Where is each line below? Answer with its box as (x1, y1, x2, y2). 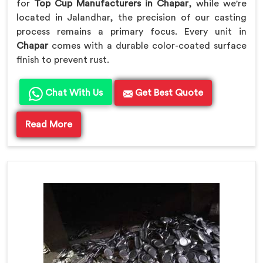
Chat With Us (43, 88, 103, 98)
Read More (25, 120, 72, 130)
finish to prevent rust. (16, 55, 109, 65)
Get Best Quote (133, 88, 203, 98)
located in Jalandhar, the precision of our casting (16, 13, 247, 23)
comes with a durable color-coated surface (48, 41, 247, 51)
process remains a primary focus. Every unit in (16, 27, 247, 37)
